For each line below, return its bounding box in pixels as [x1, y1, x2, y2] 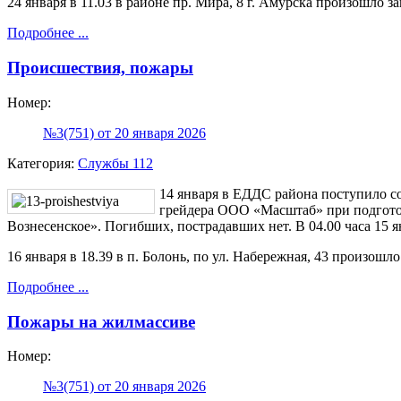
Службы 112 [78, 155, 153, 171]
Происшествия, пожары [7, 58, 193, 78]
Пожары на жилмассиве [7, 311, 195, 331]
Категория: [7, 155, 78, 171]
